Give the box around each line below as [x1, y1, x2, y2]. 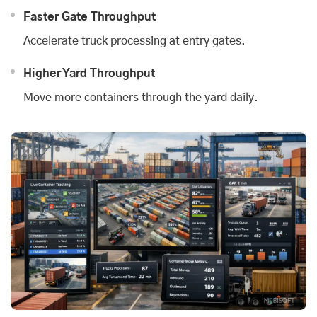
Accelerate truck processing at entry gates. [23, 35, 246, 47]
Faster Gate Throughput [23, 11, 156, 23]
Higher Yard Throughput [23, 68, 155, 80]
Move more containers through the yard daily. [23, 92, 258, 104]
